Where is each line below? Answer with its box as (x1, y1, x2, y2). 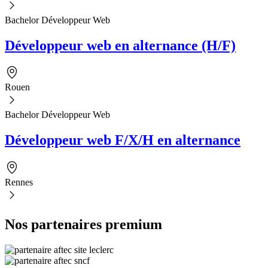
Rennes (5, 177, 33, 188)
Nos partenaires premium (5, 217, 162, 233)
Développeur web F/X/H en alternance (5, 132, 240, 148)
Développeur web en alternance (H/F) (5, 37, 236, 53)
